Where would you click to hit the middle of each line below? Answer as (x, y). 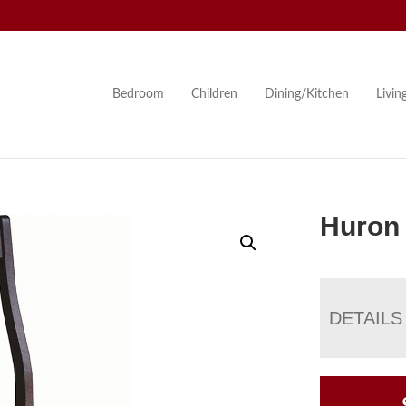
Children (214, 94)
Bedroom (138, 94)
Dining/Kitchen (306, 94)
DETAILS (366, 318)
